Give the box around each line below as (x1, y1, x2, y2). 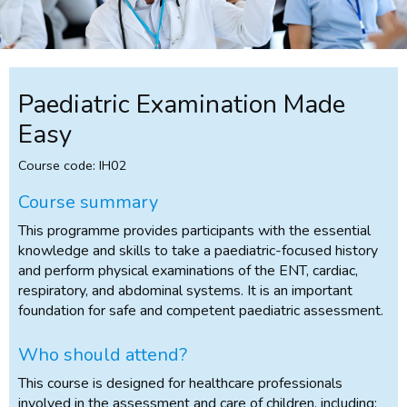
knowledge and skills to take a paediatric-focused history (18, 241, 378, 262)
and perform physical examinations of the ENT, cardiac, (18, 261, 358, 282)
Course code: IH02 (18, 156, 127, 175)
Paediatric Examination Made (18, 87, 345, 123)
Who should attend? (18, 342, 187, 368)
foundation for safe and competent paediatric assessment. (18, 301, 383, 322)
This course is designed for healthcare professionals (18, 373, 342, 394)
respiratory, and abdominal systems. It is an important (18, 281, 352, 302)
